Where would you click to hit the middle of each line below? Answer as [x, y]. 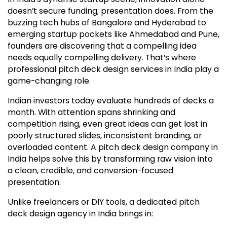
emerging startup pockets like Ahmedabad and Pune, [113, 34]
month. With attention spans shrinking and [91, 112]
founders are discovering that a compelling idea [102, 46]
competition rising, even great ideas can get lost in [107, 124]
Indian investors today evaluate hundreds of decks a [111, 100]
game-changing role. [49, 81]
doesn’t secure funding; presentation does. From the [110, 11]
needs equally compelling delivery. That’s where [102, 57]
